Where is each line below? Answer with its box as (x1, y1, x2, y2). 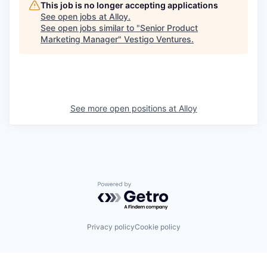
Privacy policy (86, 222, 135, 232)
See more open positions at (70, 103, 179, 113)
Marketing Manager (41, 33, 118, 44)
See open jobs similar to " (41, 22, 140, 33)
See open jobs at (41, 11, 109, 21)
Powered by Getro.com (97, 181, 202, 193)
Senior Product (140, 22, 198, 33)
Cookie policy (134, 222, 181, 232)
